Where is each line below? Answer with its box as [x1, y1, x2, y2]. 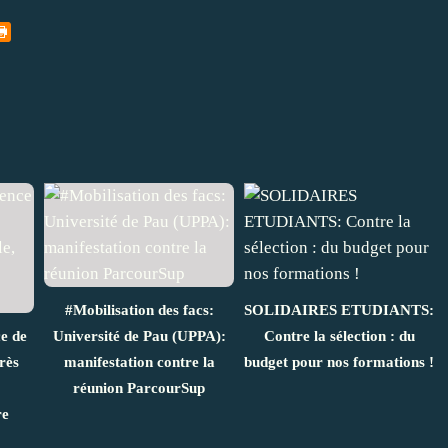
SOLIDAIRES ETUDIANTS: [244, 302, 434, 319]
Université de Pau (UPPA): [52, 328, 226, 345]
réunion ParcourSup [73, 380, 205, 397]
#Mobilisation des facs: [64, 302, 214, 319]
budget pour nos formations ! [244, 354, 434, 371]
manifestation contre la [63, 354, 215, 371]
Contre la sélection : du [263, 328, 415, 345]
